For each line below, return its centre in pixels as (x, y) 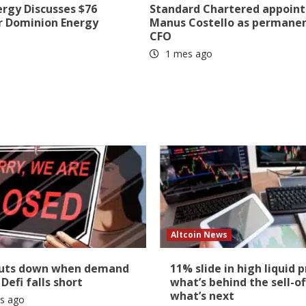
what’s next (202, 296)
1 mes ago (188, 54)
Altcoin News (199, 235)
